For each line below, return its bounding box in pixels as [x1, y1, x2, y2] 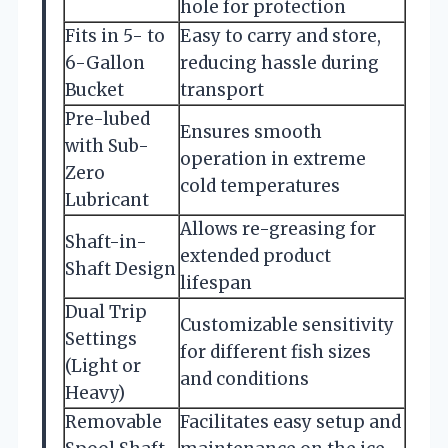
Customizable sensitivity [180, 313, 394, 336]
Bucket [65, 78, 124, 101]
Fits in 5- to [65, 24, 165, 47]
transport [180, 78, 264, 101]
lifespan [180, 271, 252, 294]
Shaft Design [65, 257, 176, 280]
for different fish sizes [180, 340, 371, 363]
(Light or [65, 354, 141, 377]
